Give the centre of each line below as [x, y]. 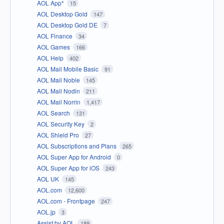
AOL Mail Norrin [59, 102]
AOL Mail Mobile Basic [68, 69]
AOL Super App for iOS [69, 168]
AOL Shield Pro [59, 135]
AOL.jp [47, 212]
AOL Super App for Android [75, 157]
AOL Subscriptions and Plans [77, 146]
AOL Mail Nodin [59, 91]
